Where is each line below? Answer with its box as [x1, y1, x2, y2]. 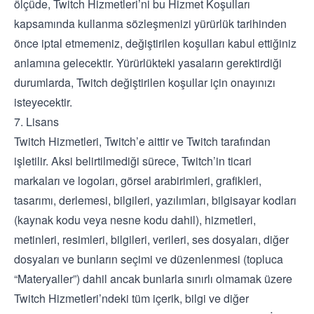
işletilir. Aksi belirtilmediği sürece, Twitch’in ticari [14, 153, 252, 169]
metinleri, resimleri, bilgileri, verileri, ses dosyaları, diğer [14, 231, 289, 247]
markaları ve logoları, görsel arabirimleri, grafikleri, [14, 172, 261, 189]
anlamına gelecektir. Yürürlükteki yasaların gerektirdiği [14, 55, 282, 71]
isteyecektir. [14, 94, 72, 110]
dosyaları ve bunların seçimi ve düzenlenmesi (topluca [14, 251, 283, 267]
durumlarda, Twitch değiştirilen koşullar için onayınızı [14, 74, 275, 90]
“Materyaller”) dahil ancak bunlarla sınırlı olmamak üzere [14, 271, 292, 287]
